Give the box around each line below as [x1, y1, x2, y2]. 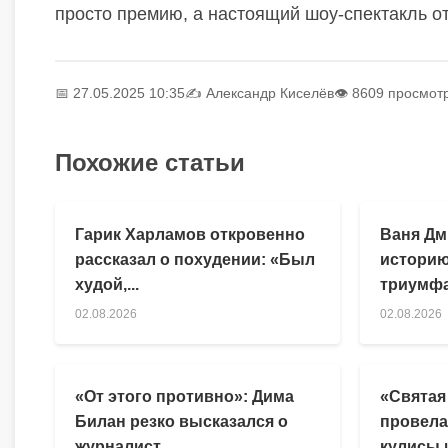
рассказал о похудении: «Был [75, 250, 315, 268]
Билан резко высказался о [75, 412, 288, 430]
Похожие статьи [55, 148, 245, 176]
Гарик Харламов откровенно [75, 225, 305, 243]
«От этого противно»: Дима [75, 387, 294, 405]
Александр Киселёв [206, 84, 334, 101]
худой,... [75, 275, 139, 293]
